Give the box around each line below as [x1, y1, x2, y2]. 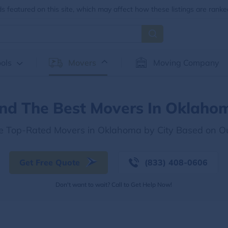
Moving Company [153, 58, 219, 68]
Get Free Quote [19, 157, 80, 167]
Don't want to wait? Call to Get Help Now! [55, 180, 173, 188]
